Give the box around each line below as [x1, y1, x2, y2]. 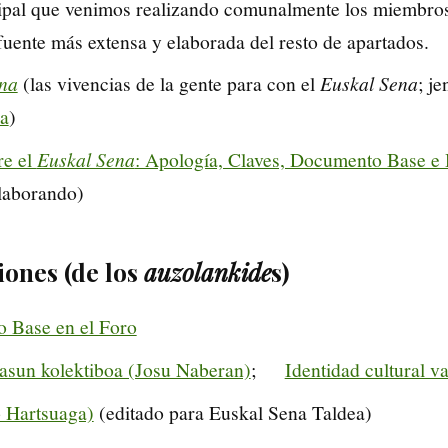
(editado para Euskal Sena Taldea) [93, 398, 372, 425]
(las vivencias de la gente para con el [17, 70, 320, 97]
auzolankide [144, 256, 272, 289]
